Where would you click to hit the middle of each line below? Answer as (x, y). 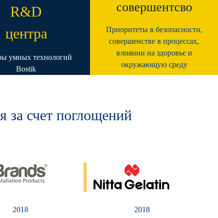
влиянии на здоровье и (154, 53)
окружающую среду (154, 64)
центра (26, 33)
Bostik (26, 69)
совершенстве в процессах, (154, 41)
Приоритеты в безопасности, (154, 29)
